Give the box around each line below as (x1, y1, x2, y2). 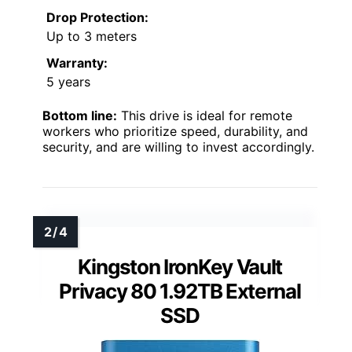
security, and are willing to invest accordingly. (42, 138, 314, 155)
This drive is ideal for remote (117, 107, 292, 123)
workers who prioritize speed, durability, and (42, 123, 308, 139)
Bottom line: (42, 107, 117, 123)
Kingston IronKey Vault (77, 254, 283, 279)
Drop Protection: (46, 9, 148, 25)
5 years (46, 73, 90, 90)
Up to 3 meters (46, 27, 137, 44)
